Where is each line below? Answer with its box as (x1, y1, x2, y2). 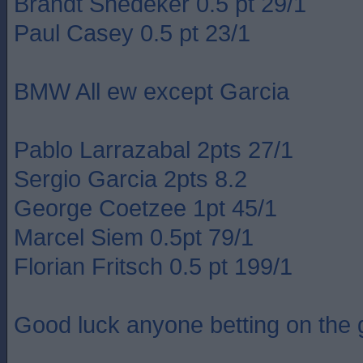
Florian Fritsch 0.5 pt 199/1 (14, 253, 293, 280)
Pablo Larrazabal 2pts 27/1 (14, 136, 293, 163)
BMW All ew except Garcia (14, 78, 289, 105)
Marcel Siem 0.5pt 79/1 (14, 224, 254, 250)
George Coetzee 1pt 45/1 (14, 194, 277, 221)
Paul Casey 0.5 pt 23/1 (14, 19, 250, 46)
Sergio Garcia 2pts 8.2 (14, 165, 247, 192)
